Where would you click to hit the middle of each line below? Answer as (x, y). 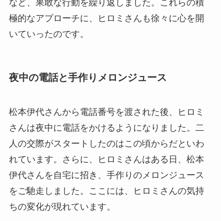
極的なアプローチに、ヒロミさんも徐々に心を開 (106, 18)
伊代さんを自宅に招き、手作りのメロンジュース (106, 175)
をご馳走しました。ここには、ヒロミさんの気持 (106, 191)
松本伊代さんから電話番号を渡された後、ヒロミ (106, 112)
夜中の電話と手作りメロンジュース (88, 78)
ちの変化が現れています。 (62, 206)
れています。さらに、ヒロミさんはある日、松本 (106, 159)
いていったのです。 (49, 34)
